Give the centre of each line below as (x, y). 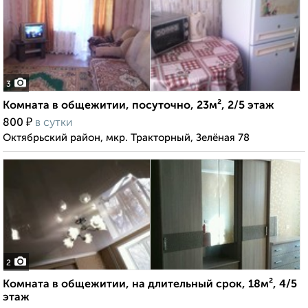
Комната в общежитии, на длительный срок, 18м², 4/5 (150, 285)
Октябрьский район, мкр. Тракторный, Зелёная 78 (126, 138)
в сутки (54, 123)
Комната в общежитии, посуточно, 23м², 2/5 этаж (139, 106)
